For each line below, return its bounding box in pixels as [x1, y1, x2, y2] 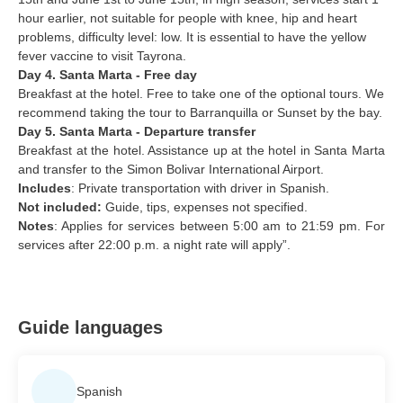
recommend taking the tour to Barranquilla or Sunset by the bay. [18, 105, 382, 121]
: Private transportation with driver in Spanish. [71, 181, 329, 196]
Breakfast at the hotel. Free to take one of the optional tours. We [18, 86, 384, 102]
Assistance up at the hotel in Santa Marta [148, 143, 386, 158]
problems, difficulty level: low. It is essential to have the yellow [18, 30, 366, 45]
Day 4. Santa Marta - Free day [18, 67, 197, 83]
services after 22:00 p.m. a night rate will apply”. [18, 237, 291, 253]
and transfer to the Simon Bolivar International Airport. [18, 162, 324, 177]
